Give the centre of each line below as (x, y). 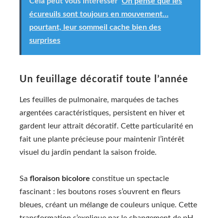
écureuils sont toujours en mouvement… (99, 14)
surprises (45, 40)
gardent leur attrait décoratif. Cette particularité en (106, 126)
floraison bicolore (60, 179)
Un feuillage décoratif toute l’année (104, 79)
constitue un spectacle (129, 179)
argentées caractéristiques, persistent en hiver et (102, 113)
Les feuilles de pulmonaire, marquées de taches (99, 100)
